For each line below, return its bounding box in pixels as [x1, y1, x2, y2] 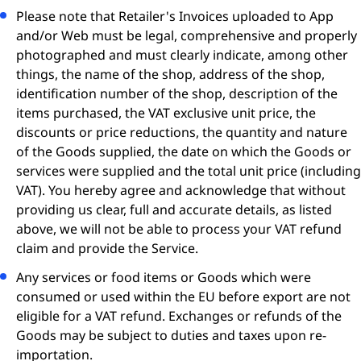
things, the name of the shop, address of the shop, [16, 65, 325, 83]
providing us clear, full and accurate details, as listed [16, 201, 332, 218]
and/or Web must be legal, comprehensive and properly [16, 27, 357, 44]
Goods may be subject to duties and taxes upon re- [16, 326, 326, 344]
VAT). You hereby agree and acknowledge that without [16, 181, 346, 199]
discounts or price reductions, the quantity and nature [16, 123, 347, 141]
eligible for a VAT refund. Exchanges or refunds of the [16, 307, 342, 325]
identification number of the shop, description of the [16, 85, 338, 102]
